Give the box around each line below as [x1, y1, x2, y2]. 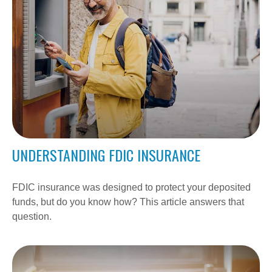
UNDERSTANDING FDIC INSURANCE [12, 143, 200, 166]
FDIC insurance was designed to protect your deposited [12, 182, 251, 192]
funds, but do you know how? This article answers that [12, 196, 244, 207]
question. [12, 211, 52, 222]
